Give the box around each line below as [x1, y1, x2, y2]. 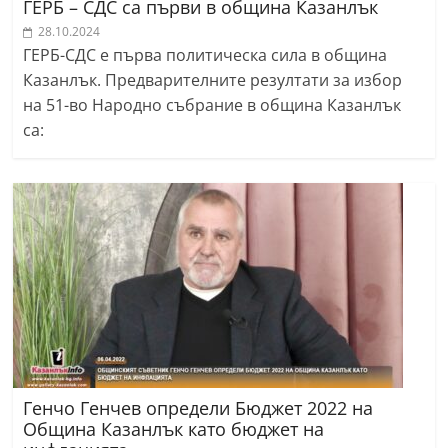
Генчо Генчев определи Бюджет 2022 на [23, 396, 374, 421]
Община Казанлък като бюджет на [23, 417, 325, 442]
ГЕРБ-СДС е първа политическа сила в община [23, 44, 388, 67]
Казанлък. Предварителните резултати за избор [23, 69, 403, 92]
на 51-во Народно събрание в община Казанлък [23, 94, 402, 117]
